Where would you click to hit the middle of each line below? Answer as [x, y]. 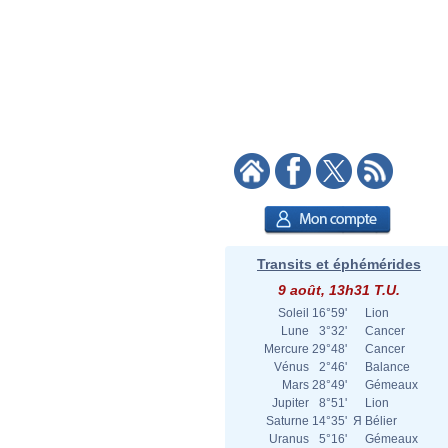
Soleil [293, 313]
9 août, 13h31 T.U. [339, 290]
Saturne [287, 421]
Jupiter [290, 403]
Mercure [286, 349]
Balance [387, 367]
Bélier [381, 421]
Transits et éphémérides [339, 264]
